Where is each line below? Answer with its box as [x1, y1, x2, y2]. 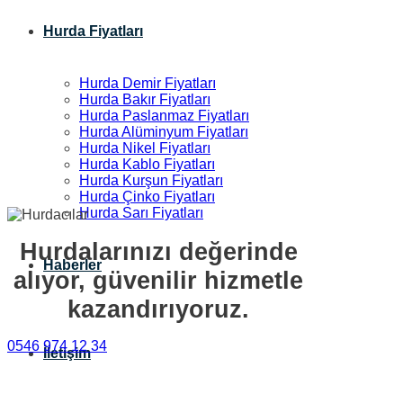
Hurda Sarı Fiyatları [79, 205, 203, 220]
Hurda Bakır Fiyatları [79, 92, 210, 107]
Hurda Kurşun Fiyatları [79, 173, 223, 188]
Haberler [43, 257, 102, 273]
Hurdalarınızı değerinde [19, 237, 298, 265]
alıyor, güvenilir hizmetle [13, 265, 304, 294]
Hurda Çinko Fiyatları [79, 189, 215, 204]
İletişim [43, 345, 91, 361]
